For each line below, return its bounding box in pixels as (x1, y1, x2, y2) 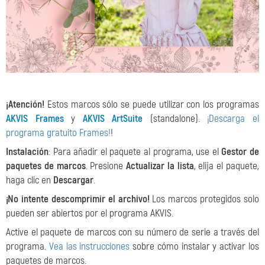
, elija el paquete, (193, 159, 260, 172)
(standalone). (143, 112, 208, 125)
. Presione (85, 159, 127, 172)
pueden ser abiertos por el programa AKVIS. (6, 206, 173, 219)
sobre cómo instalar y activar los (130, 240, 260, 253)
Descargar (53, 173, 93, 186)
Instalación (6, 145, 49, 158)
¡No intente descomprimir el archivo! (6, 192, 150, 205)
